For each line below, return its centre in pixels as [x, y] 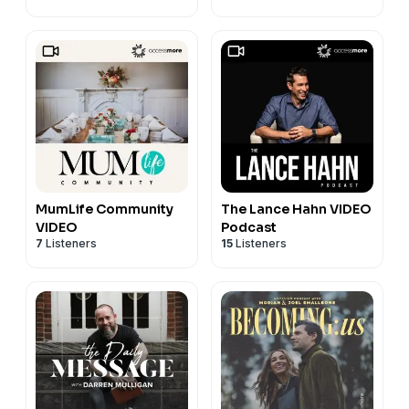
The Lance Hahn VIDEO [296, 209]
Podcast [249, 227]
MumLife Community [105, 209]
